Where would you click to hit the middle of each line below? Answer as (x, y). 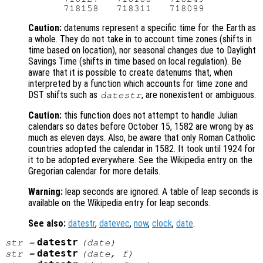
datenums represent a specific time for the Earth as (159, 28)
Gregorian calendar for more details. (94, 171)
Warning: (45, 191)
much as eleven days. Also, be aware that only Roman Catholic (142, 137)
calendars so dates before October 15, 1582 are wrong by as (141, 126)
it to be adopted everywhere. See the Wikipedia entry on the (140, 160)
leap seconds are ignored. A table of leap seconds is (161, 191)
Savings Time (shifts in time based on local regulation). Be (135, 61)
